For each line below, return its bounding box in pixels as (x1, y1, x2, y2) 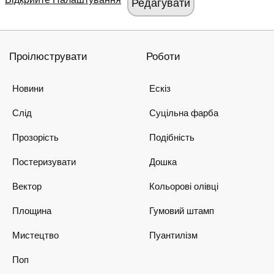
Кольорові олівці (149, 181, 218, 191)
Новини (12, 83, 43, 94)
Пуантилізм (149, 230, 198, 240)
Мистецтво (12, 230, 59, 240)
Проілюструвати (9, 51, 87, 62)
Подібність (149, 132, 194, 143)
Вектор (12, 181, 42, 191)
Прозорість (12, 132, 59, 143)
